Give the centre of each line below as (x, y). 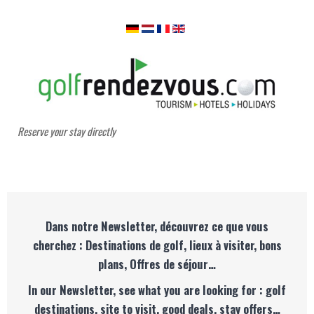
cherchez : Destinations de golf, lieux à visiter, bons (157, 245)
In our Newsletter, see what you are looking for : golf (157, 290)
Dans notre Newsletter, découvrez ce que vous (157, 226)
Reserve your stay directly (68, 131)
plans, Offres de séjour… (157, 264)
